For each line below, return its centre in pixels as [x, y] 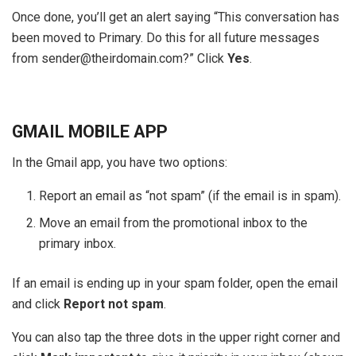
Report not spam [114, 304]
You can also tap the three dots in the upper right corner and [176, 337]
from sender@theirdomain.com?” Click [120, 59]
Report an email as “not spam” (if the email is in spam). [190, 195]
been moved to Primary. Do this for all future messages [166, 38]
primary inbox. [78, 243]
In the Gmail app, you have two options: [120, 162]
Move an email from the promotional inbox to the [174, 222]
